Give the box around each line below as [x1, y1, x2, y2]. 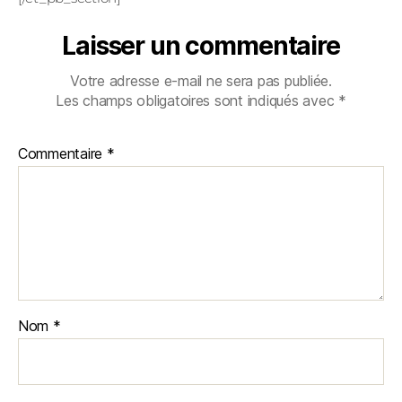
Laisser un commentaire [62, 30, 340, 61]
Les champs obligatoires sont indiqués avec [56, 91, 339, 109]
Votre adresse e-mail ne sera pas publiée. [70, 71, 332, 90]
